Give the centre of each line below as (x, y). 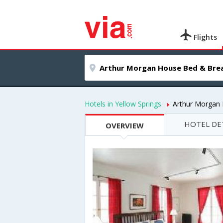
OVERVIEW (125, 125)
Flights (205, 37)
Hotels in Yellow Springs (123, 104)
